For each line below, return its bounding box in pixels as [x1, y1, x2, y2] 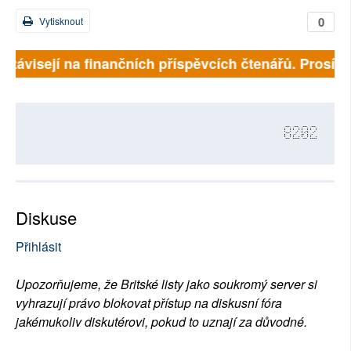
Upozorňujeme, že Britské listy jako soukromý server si [16, 275, 317, 294]
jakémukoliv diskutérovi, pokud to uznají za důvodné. [16, 313, 307, 331]
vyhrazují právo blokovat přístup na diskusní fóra [16, 294, 282, 313]
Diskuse [16, 205, 77, 230]
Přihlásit [16, 237, 61, 256]
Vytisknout [37, 14, 83, 28]
